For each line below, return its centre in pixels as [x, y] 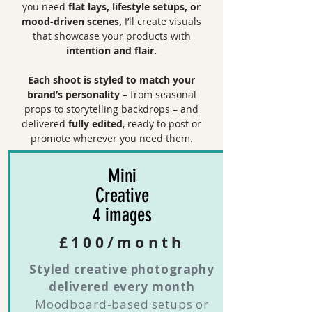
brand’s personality [75, 94]
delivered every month [122, 287]
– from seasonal [159, 94]
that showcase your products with [111, 36]
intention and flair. [111, 50]
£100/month [122, 243]
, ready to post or [162, 124]
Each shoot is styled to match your [111, 80]
